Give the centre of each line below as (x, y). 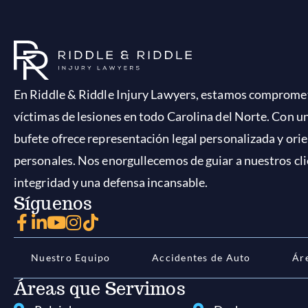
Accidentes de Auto (201, 257)
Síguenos (53, 203)
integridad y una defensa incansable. (111, 182)
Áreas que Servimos (100, 289)
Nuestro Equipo (71, 257)
